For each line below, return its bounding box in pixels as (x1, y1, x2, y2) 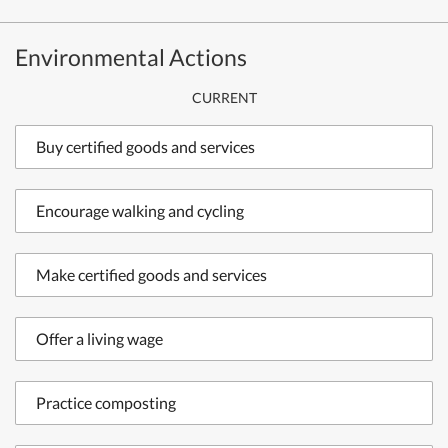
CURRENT (191, 89, 257, 106)
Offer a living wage (36, 329, 163, 348)
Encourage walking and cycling (36, 201, 244, 220)
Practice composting (36, 393, 176, 412)
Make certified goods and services (36, 265, 267, 284)
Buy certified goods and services (36, 137, 255, 156)
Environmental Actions (15, 43, 247, 71)
